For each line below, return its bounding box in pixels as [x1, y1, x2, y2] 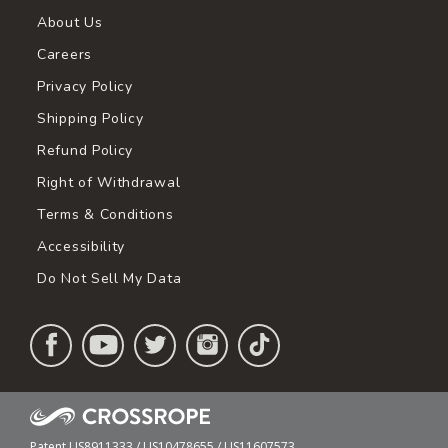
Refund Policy [37, 140, 134, 160]
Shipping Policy [37, 108, 144, 128]
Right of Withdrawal [37, 172, 181, 192]
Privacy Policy [37, 76, 133, 96]
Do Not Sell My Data [37, 268, 182, 288]
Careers [37, 44, 92, 64]
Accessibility [37, 236, 126, 256]
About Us [37, 12, 103, 32]
